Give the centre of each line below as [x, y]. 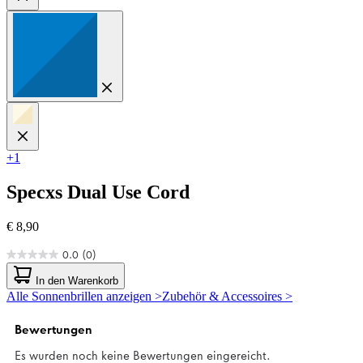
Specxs [34, 192]
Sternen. [28, 305]
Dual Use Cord [128, 192]
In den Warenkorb [75, 280]
